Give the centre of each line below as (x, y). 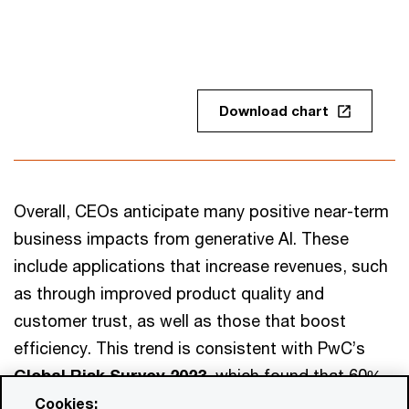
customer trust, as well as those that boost (180, 320)
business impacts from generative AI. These (181, 238)
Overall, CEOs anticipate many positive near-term (201, 211)
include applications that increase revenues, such (201, 266)
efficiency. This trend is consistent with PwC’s (189, 348)
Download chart (274, 110)
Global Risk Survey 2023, (112, 375)
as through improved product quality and (169, 293)
